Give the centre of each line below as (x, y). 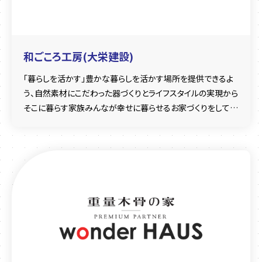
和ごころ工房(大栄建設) (78, 56)
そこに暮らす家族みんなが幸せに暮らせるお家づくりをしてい (130, 108)
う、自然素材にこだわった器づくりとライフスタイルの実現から (131, 93)
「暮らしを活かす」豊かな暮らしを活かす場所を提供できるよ (128, 78)
